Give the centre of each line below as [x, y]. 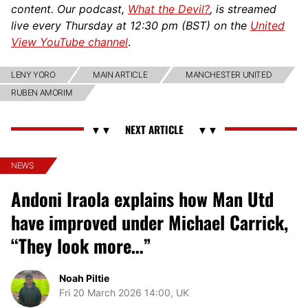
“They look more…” [81, 245]
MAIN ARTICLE [120, 74]
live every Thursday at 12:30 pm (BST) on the [131, 25]
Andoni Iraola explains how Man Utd [142, 199]
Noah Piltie [84, 278]
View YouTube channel [69, 42]
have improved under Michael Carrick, [150, 222]
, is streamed [243, 9]
